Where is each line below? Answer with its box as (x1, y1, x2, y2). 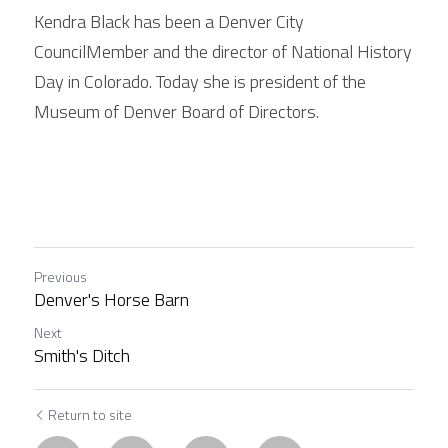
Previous (34, 266, 87, 287)
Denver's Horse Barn (34, 286, 189, 313)
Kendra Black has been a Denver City (34, 8, 304, 35)
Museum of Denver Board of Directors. (34, 98, 323, 125)
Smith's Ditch (34, 342, 130, 369)
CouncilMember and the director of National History (34, 38, 412, 65)
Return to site (48, 404, 132, 425)
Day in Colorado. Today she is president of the (34, 68, 366, 95)
